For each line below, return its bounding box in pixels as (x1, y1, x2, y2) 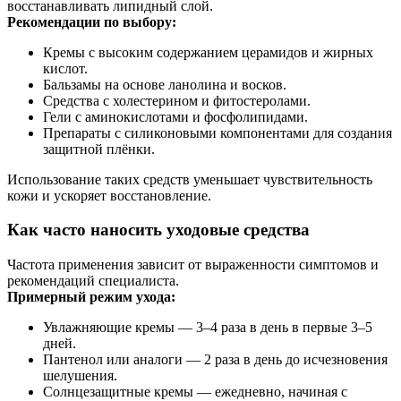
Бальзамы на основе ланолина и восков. (43, 76, 286, 92)
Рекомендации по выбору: (7, 13, 176, 30)
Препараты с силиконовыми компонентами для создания (43, 124, 392, 141)
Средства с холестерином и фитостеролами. (43, 92, 311, 108)
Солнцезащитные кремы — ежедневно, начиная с (43, 384, 347, 399)
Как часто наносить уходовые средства (7, 220, 310, 240)
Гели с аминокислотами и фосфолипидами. (43, 108, 308, 124)
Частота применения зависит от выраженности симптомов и (7, 257, 379, 272)
